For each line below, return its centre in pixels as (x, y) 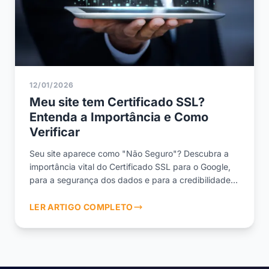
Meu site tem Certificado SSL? (117, 102)
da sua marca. (57, 193)
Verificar (55, 132)
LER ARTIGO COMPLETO (81, 207)
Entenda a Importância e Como (119, 117)
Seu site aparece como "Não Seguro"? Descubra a (129, 154)
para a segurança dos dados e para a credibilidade (130, 180)
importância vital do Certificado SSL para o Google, (130, 167)
